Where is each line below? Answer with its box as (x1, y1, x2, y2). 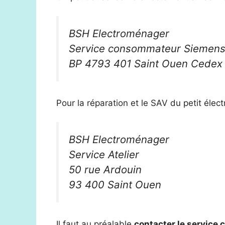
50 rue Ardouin (69, 163, 142, 176)
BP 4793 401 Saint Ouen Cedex (69, 57, 222, 70)
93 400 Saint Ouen (69, 178, 161, 191)
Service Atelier (69, 148, 139, 161)
